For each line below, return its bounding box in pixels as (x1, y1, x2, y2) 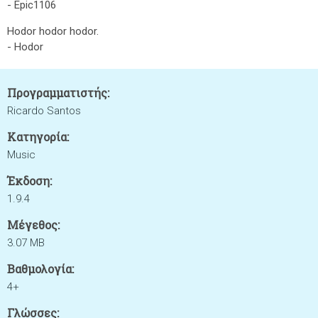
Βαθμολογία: (7, 261, 74, 276)
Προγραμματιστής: (7, 85, 109, 100)
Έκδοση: (7, 173, 52, 188)
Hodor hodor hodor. (7, 25, 99, 38)
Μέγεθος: (7, 217, 60, 232)
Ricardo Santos (7, 104, 81, 117)
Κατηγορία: (7, 129, 69, 144)
